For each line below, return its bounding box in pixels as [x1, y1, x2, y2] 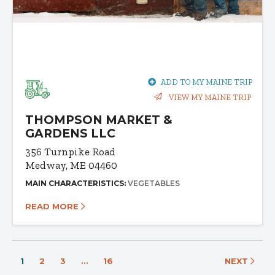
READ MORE [25, 201, 81, 212]
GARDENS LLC [25, 126, 115, 141]
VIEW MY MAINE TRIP [167, 93, 251, 103]
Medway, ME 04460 [25, 159, 117, 172]
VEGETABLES [128, 179, 180, 188]
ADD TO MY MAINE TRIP [161, 77, 252, 87]
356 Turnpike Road [25, 145, 115, 158]
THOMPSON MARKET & [25, 113, 172, 128]
